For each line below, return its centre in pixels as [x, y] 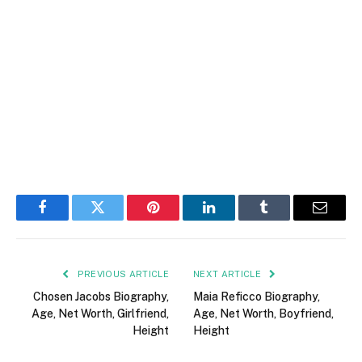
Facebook [69, 219]
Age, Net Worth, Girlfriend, [100, 313]
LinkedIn [234, 219]
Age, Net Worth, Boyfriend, [263, 313]
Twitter [118, 219]
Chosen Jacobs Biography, [101, 296]
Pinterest [178, 219]
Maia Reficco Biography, [257, 296]
